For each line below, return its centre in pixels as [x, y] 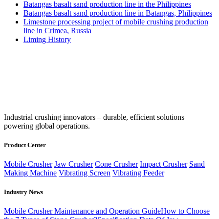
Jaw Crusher [74, 164]
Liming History [47, 39]
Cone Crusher [116, 164]
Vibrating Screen [85, 173]
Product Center [25, 145]
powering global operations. [47, 126]
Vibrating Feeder [138, 173]
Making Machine [30, 173]
